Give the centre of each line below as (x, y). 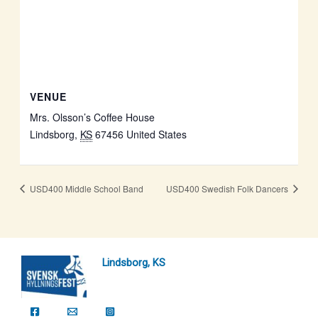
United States (157, 135)
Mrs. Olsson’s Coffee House (93, 117)
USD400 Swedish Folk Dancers (229, 188)
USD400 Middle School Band (85, 188)
